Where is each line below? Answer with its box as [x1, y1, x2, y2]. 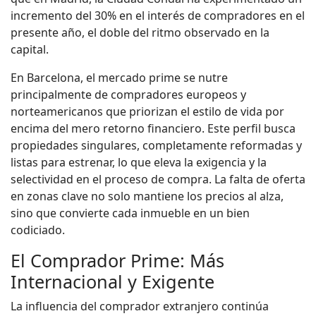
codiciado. [11, 221, 65, 238]
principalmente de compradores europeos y [11, 86, 246, 102]
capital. [11, 41, 49, 57]
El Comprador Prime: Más [11, 248, 224, 272]
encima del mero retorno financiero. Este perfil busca [11, 120, 296, 136]
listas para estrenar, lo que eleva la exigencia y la [11, 154, 267, 170]
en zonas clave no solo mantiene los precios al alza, [11, 188, 284, 204]
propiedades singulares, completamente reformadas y [11, 137, 302, 153]
